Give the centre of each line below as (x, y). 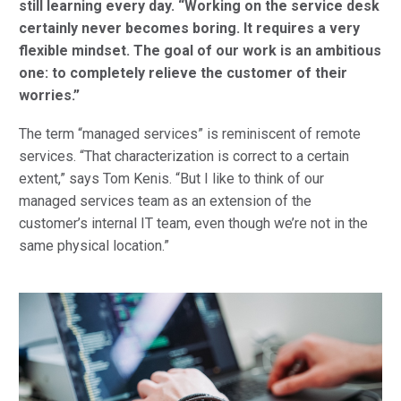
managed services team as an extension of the (165, 200)
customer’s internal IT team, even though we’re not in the (193, 223)
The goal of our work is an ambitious (257, 51)
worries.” (51, 96)
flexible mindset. (74, 51)
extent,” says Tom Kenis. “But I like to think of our (171, 178)
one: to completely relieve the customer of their (183, 73)
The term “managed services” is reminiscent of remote (190, 133)
